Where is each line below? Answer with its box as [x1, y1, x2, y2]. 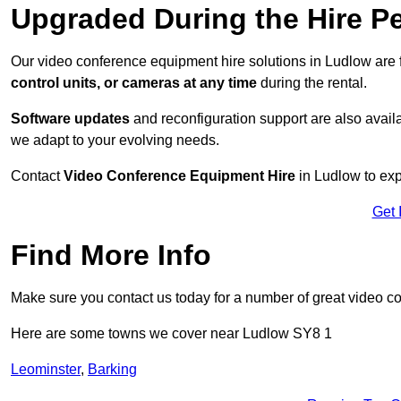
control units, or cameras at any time [11, 75, 257, 91]
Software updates [11, 111, 130, 127]
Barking [88, 362, 137, 378]
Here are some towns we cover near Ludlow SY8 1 [11, 326, 332, 342]
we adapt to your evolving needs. [11, 132, 219, 149]
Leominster [11, 362, 81, 378]
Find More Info [11, 239, 211, 272]
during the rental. [257, 75, 367, 91]
